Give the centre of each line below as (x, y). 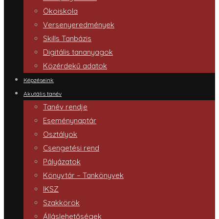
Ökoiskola (60, 11)
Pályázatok (62, 161)
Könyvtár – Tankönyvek (83, 175)
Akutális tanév (43, 93)
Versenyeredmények (79, 24)
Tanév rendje (65, 107)
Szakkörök (61, 202)
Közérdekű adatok (75, 66)
